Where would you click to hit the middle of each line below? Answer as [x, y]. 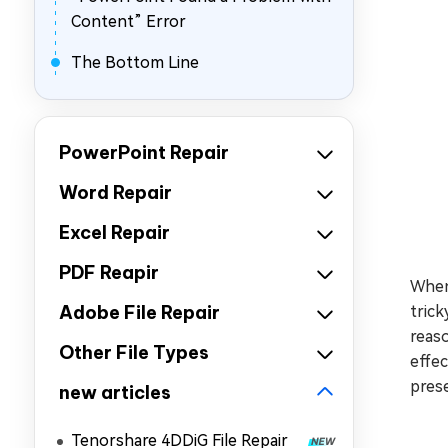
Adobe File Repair [139, 312]
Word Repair [115, 192]
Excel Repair [114, 232]
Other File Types [134, 352]
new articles [115, 392]
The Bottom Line [135, 62]
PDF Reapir [109, 272]
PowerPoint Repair [144, 152]
